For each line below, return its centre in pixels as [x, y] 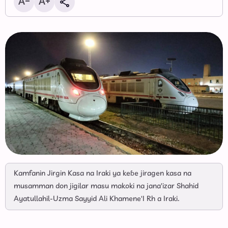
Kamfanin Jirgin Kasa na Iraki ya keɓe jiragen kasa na [103, 174]
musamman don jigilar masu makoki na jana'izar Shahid [106, 187]
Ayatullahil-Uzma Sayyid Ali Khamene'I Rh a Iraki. [97, 199]
